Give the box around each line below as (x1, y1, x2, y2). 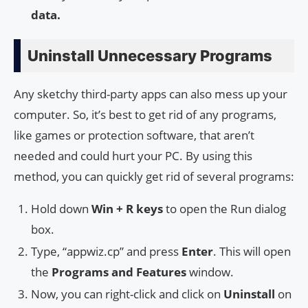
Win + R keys (91, 200, 166, 217)
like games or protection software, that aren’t (14, 126, 254, 143)
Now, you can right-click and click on (31, 285, 223, 302)
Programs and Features (52, 263, 186, 280)
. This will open (213, 243, 291, 259)
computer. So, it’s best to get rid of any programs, (14, 106, 276, 122)
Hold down (31, 200, 91, 217)
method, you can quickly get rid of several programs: (14, 168, 294, 184)
